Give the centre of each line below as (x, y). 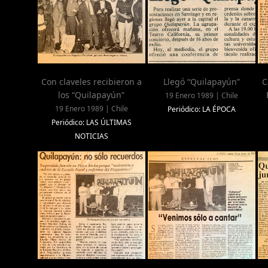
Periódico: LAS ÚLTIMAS (91, 123)
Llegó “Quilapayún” (201, 82)
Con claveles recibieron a (91, 82)
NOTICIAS (91, 136)
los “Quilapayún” (92, 95)
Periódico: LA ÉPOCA (201, 109)
